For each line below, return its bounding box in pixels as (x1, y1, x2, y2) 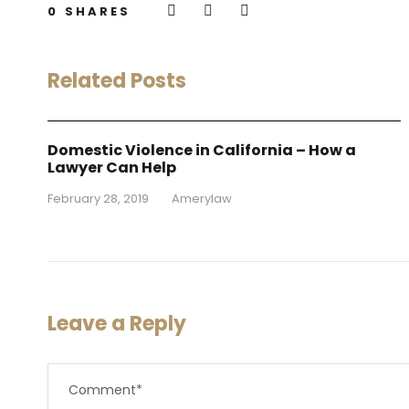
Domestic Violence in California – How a (47, 139, 356, 161)
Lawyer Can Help (47, 156, 176, 178)
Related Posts (47, 67, 186, 96)
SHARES (65, 3, 131, 21)
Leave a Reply (47, 309, 186, 338)
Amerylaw (172, 189, 232, 207)
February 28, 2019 (47, 189, 149, 207)
